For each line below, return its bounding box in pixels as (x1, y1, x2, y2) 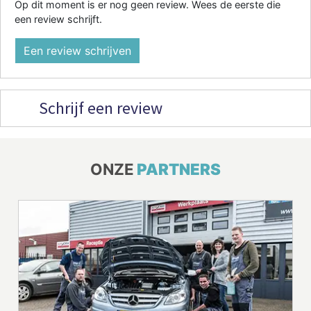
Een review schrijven (24, 43, 131, 58)
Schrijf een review (35, 96, 162, 119)
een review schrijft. (15, 12, 102, 25)
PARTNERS (137, 159, 221, 178)
